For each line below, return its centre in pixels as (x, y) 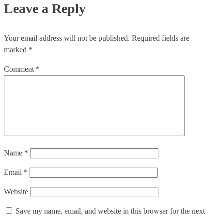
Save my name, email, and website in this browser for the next (110, 211)
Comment (20, 69)
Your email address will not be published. (67, 38)
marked (16, 49)
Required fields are (161, 38)
